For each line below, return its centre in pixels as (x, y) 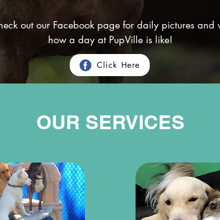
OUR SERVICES (110, 122)
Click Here (118, 65)
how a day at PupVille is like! (110, 40)
